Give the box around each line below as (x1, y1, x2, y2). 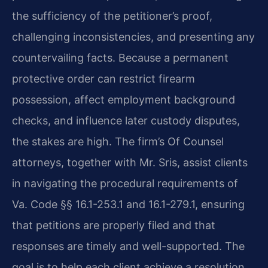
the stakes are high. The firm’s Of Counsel (12, 135, 224, 148)
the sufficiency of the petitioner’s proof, (12, 9, 212, 22)
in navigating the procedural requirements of (12, 176, 238, 190)
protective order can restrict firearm (12, 72, 195, 85)
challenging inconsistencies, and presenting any (12, 30, 255, 43)
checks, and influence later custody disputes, (12, 114, 240, 127)
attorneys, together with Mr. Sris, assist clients (12, 156, 248, 169)
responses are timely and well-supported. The (12, 239, 245, 252)
